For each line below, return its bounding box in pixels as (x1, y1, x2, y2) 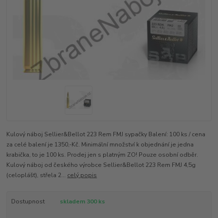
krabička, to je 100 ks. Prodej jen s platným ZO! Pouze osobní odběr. (6, 151, 199, 159)
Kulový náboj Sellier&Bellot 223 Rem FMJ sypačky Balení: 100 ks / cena (6, 130, 206, 139)
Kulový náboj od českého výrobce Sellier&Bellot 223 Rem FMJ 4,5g (6, 161, 196, 169)
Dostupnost (11, 198, 45, 206)
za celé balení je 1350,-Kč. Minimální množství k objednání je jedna (6, 141, 194, 149)
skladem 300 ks (59, 198, 105, 206)
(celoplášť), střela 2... (6, 171, 68, 180)
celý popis (67, 171, 97, 180)
